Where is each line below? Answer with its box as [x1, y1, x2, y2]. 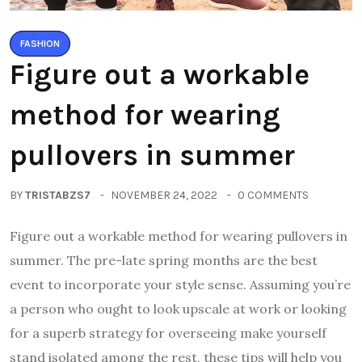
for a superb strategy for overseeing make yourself [10, 324, 326, 341]
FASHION [20, 37, 60, 49]
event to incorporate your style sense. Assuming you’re [10, 276, 351, 293]
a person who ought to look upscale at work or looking [10, 300, 347, 317]
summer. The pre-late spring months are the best [10, 251, 318, 268]
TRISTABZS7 [25, 187, 90, 202]
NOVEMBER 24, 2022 [111, 187, 217, 202]
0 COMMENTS [238, 187, 309, 202]
